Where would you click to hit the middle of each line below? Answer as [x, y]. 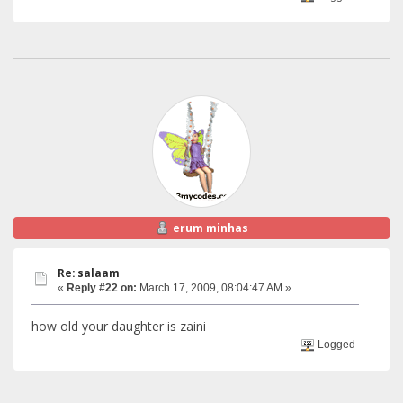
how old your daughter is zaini [119, 326]
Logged [336, 345]
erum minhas [210, 228]
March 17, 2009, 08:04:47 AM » [214, 288]
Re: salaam [89, 273]
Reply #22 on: [102, 288]
